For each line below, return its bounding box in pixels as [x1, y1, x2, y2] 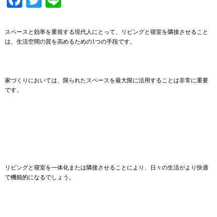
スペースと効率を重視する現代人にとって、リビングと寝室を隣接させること [5, 28, 208, 35]
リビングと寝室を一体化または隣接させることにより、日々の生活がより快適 [5, 164, 208, 171]
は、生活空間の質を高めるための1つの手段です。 [5, 38, 136, 45]
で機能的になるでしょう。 [5, 173, 75, 181]
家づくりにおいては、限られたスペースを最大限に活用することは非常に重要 [5, 77, 208, 84]
